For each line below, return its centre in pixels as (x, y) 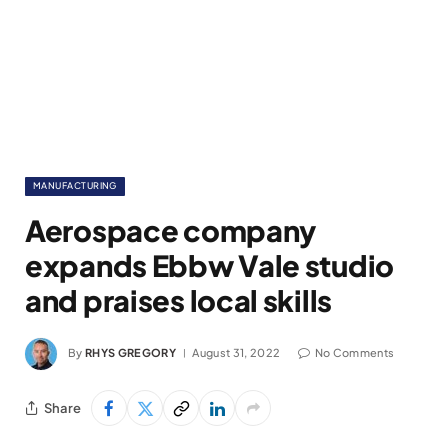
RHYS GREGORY (130, 352)
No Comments (354, 352)
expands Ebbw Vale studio (210, 265)
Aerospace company (171, 230)
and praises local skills (179, 300)
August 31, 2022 (236, 352)
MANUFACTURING (75, 185)
